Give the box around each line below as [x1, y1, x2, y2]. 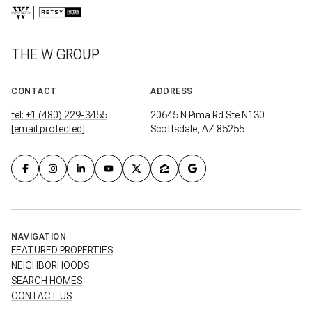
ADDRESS [150, 86, 193, 97]
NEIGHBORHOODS [11, 259, 89, 271]
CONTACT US [11, 290, 72, 302]
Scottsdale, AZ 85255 [150, 123, 244, 135]
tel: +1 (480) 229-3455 [11, 109, 107, 121]
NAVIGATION [11, 231, 66, 242]
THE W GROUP [11, 46, 100, 63]
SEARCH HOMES [11, 274, 82, 286]
